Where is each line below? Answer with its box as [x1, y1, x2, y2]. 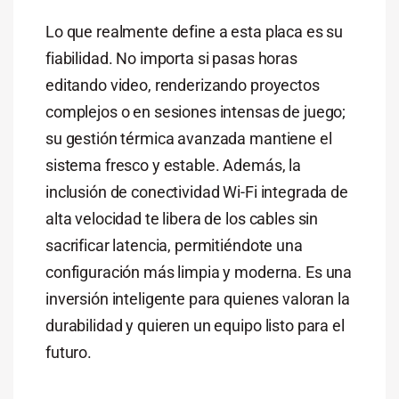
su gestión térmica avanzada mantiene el [45, 129, 332, 149]
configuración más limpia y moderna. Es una [45, 263, 353, 282]
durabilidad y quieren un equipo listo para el [45, 316, 345, 336]
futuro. [45, 343, 93, 362]
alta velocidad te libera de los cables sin [45, 209, 319, 229]
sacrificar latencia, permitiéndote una [45, 236, 303, 256]
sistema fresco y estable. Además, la [45, 156, 301, 175]
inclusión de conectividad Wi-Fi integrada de [45, 183, 348, 202]
